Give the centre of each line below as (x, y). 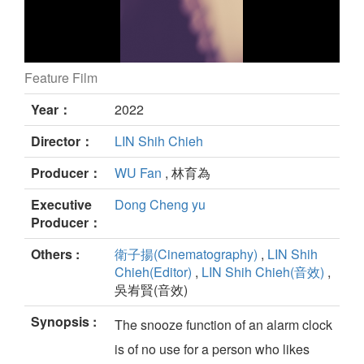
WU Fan (138, 173)
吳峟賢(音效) (151, 290)
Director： (62, 141)
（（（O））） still (89, 83)
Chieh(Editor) (153, 272)
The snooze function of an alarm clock (223, 325)
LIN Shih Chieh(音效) (263, 272)
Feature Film (61, 78)
